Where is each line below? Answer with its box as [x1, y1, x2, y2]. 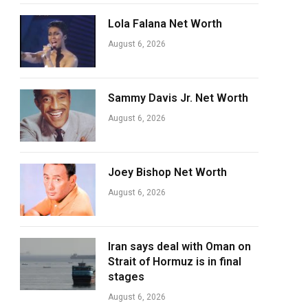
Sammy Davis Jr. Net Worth [108, 91, 248, 104]
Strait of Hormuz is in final [108, 255, 241, 268]
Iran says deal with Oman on [108, 240, 251, 253]
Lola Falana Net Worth [108, 17, 222, 30]
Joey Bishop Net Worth [108, 166, 227, 179]
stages [108, 270, 144, 283]
